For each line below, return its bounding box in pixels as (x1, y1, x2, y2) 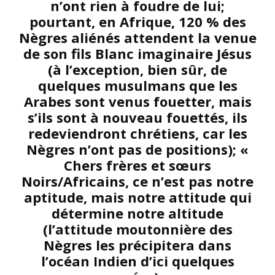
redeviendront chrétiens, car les (28, 124, 247, 142)
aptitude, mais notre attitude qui (23, 188, 252, 206)
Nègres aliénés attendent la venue (18, 28, 257, 47)
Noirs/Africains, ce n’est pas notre (21, 172, 254, 190)
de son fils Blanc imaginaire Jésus (23, 44, 252, 63)
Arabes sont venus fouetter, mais (23, 92, 252, 110)
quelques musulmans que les (37, 76, 238, 95)
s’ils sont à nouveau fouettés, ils (28, 108, 247, 126)
